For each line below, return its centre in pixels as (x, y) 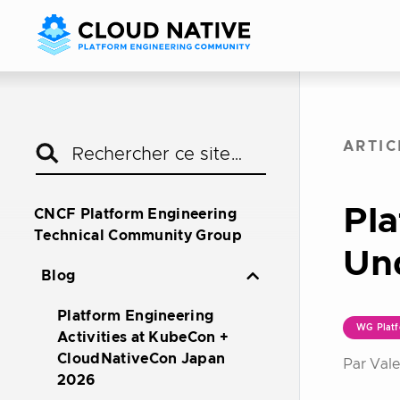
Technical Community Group (138, 236)
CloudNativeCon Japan (142, 359)
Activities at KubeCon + (143, 337)
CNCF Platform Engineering (136, 214)
